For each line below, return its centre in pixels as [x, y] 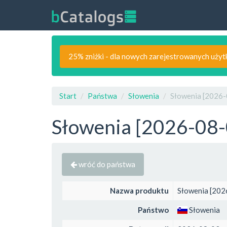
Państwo [153, 210]
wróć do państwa [106, 164]
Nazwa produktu [139, 191]
